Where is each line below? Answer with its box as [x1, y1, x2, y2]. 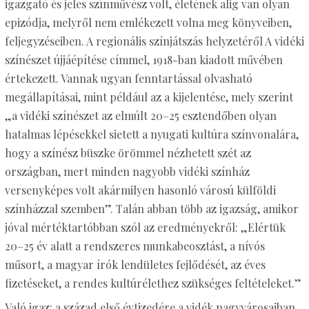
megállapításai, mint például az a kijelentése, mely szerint [4, 90, 293, 105]
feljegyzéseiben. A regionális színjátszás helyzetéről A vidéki [4, 34, 304, 49]
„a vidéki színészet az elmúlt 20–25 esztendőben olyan [4, 108, 277, 123]
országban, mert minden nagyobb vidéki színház [4, 164, 250, 179]
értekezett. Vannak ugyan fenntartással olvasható [4, 71, 252, 86]
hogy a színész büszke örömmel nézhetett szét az [4, 146, 251, 161]
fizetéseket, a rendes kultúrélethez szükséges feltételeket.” [4, 276, 301, 291]
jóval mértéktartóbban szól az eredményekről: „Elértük [4, 220, 286, 235]
